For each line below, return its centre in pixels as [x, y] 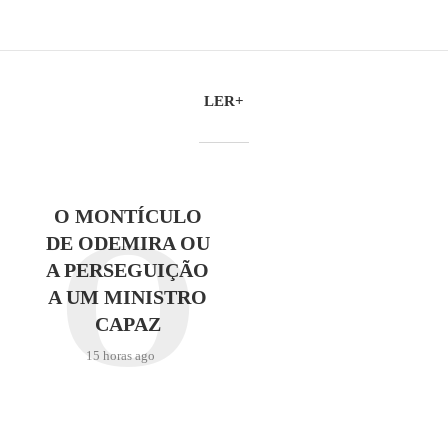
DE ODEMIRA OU [127, 243]
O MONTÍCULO [127, 216]
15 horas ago [120, 355]
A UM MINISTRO [128, 297]
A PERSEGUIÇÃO [128, 270]
